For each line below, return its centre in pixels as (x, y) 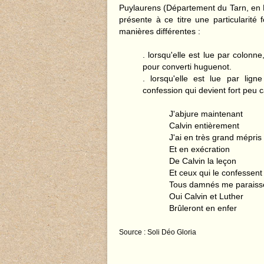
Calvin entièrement (204, 126)
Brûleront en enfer (203, 208)
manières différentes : (160, 31)
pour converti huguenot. (187, 67)
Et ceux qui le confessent (216, 173)
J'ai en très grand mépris (215, 137)
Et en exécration (199, 149)
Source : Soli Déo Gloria (158, 232)
